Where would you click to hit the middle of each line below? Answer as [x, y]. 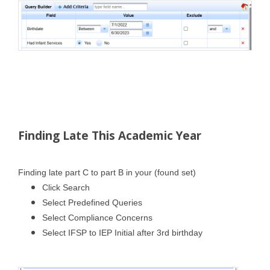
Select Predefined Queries [92, 202]
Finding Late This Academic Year [110, 135]
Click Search [66, 187]
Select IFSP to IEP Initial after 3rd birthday [122, 232]
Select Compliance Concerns [97, 217]
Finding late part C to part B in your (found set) [107, 172]
